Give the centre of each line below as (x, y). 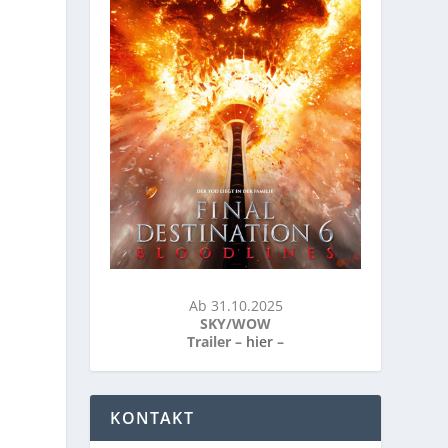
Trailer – (217, 342)
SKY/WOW (236, 324)
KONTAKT (152, 418)
